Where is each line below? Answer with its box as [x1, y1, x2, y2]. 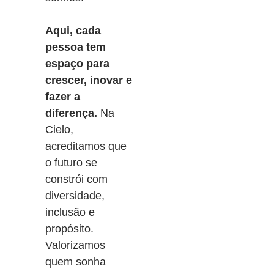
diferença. [45, 107, 97, 119]
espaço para [45, 57, 109, 70]
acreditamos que [45, 140, 127, 152]
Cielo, [45, 124, 73, 136]
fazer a [45, 91, 80, 103]
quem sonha [45, 256, 106, 268]
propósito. [45, 223, 94, 235]
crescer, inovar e [45, 74, 132, 86]
